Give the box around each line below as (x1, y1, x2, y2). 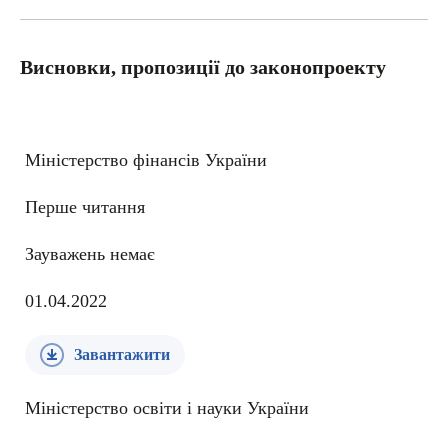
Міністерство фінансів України (25, 150, 267, 170)
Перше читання (25, 197, 145, 217)
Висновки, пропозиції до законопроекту (20, 56, 386, 78)
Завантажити (74, 346, 170, 363)
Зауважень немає (25, 244, 155, 264)
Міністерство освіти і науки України (25, 398, 309, 418)
